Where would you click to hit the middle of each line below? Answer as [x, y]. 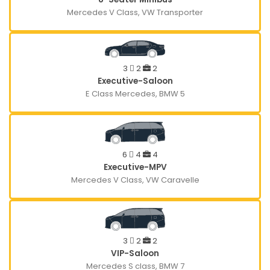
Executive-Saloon [135, 81]
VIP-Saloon [135, 254]
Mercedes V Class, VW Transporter [135, 12]
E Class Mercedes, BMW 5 [135, 93]
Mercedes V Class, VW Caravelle [135, 180]
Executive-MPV [135, 167]
